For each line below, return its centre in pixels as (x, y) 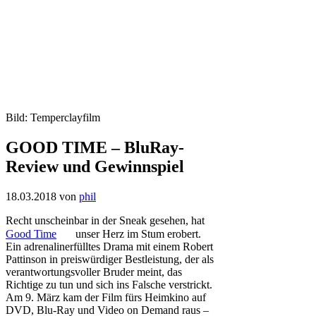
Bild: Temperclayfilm (53, 118)
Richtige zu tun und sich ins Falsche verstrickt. (109, 285)
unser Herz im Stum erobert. (137, 234)
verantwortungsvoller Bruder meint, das (94, 272)
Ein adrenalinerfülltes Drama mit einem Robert (109, 247)
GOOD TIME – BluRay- (95, 148)
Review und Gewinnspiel (95, 167)
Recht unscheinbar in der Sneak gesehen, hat (105, 221)
